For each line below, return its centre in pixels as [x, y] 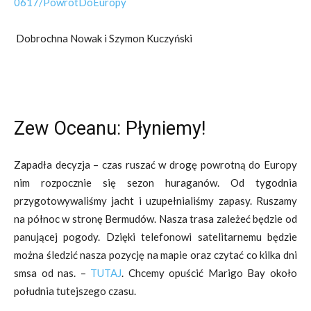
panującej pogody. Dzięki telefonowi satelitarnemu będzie [155, 237]
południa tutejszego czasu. [75, 291]
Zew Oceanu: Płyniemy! [110, 128]
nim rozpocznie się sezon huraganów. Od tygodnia [155, 183]
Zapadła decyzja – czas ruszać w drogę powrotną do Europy [155, 165]
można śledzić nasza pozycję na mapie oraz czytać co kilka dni [155, 255]
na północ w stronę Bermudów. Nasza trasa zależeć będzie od [155, 219]
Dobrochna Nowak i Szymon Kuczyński [104, 38]
